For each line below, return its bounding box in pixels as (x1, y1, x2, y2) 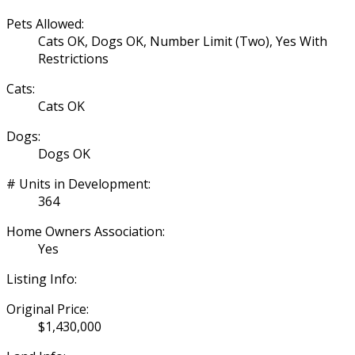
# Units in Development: (6, 174, 151, 193)
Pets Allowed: (6, 14, 84, 32)
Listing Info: (6, 269, 77, 288)
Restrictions (38, 49, 109, 67)
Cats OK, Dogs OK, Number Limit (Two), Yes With (38, 32, 327, 50)
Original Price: (6, 300, 89, 318)
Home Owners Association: (6, 222, 165, 240)
